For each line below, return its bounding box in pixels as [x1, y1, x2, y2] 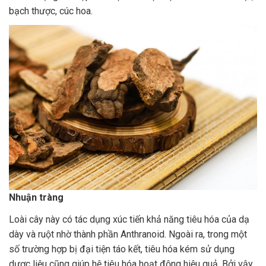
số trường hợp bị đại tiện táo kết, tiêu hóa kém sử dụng [9, 243, 235, 255]
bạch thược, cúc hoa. [9, 5, 93, 17]
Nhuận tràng [9, 192, 64, 204]
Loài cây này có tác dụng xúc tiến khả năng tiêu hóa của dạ [9, 213, 249, 225]
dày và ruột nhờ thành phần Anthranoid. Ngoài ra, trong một [9, 228, 247, 240]
